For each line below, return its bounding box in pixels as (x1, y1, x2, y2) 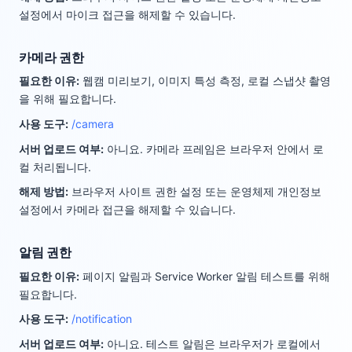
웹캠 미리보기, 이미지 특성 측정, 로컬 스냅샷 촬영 (82, 74, 331, 88)
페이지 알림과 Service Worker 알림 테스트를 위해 (82, 269, 330, 283)
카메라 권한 (19, 49, 84, 65)
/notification (71, 312, 132, 326)
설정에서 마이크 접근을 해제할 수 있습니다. (19, 7, 236, 21)
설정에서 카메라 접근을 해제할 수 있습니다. (19, 203, 236, 217)
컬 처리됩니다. (19, 159, 91, 174)
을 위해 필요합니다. (19, 92, 116, 106)
